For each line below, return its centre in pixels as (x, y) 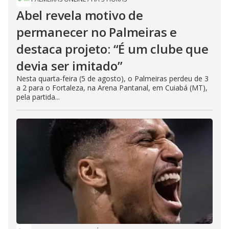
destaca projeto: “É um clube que (112, 49)
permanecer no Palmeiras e (97, 32)
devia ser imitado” (70, 66)
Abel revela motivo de (80, 15)
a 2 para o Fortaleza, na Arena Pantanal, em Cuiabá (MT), (112, 88)
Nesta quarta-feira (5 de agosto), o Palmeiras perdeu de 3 (112, 78)
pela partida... (38, 97)
